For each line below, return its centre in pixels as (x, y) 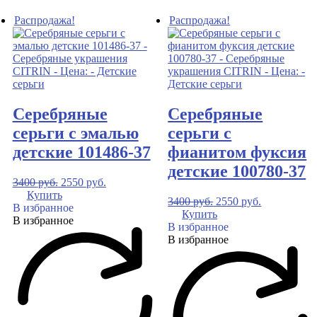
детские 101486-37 (81, 152)
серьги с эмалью (75, 133)
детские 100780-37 (237, 172)
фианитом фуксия (237, 152)
